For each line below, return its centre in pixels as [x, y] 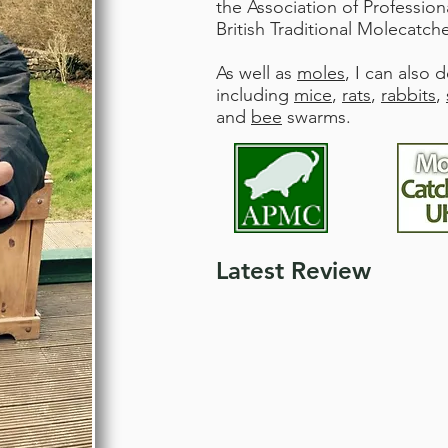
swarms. [316, 117]
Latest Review [293, 270]
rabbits [408, 95]
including [255, 95]
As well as [256, 73]
